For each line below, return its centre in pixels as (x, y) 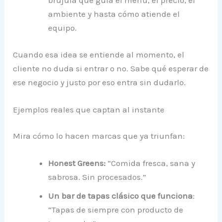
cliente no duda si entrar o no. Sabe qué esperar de (111, 68)
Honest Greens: (77, 163)
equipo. (63, 28)
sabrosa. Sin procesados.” (97, 177)
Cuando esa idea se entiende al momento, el (99, 54)
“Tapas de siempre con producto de (116, 210)
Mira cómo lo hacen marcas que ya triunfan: (99, 136)
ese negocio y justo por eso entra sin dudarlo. (100, 82)
